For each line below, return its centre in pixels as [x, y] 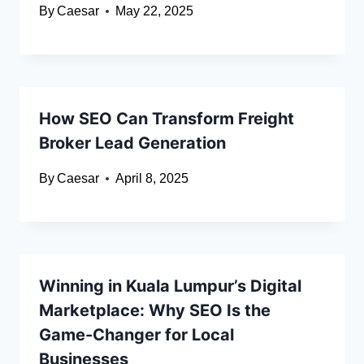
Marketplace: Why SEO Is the [155, 311]
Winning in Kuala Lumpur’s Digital [170, 286]
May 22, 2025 [155, 11]
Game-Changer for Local [136, 335]
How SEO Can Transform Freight [167, 119]
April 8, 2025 [152, 179]
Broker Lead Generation [132, 143]
